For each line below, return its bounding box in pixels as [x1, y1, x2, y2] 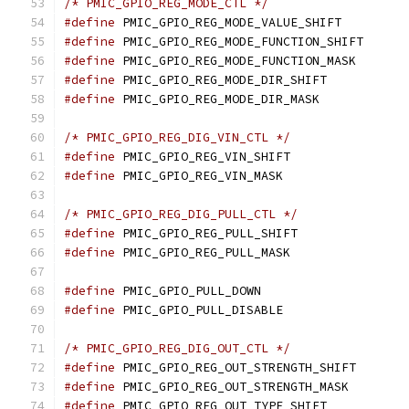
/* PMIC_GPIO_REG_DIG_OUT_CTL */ [64, 341, 290, 356]
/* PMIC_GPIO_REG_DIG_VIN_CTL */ [64, 130, 290, 145]
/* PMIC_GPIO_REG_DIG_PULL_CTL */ [64, 206, 298, 222]
